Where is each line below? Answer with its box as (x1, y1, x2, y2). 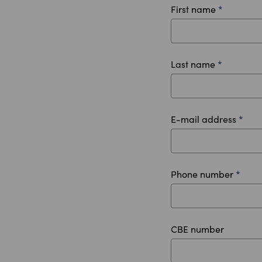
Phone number (171, 168, 236, 180)
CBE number (171, 223, 224, 235)
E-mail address (171, 113, 239, 125)
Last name (171, 58, 218, 70)
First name (171, 3, 218, 15)
